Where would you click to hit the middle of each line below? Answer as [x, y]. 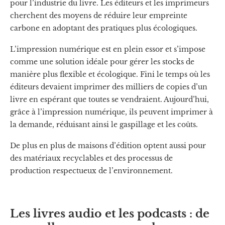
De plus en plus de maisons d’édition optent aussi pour [108, 145]
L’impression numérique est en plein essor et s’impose [108, 49]
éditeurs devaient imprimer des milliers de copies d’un [109, 87]
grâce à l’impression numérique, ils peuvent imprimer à [111, 112]
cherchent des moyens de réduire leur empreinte [99, 15]
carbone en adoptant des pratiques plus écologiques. [104, 28]
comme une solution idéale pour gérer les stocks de [102, 62]
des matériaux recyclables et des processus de [91, 158]
